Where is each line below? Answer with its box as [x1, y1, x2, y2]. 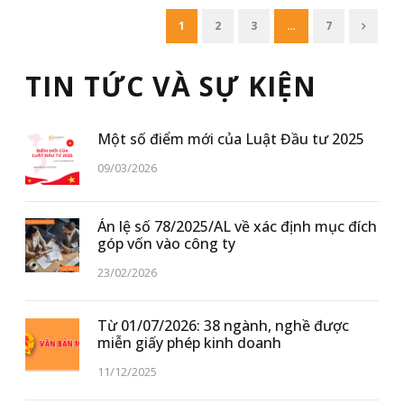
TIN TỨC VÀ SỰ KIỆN [25, 68, 317, 106]
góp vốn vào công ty [97, 234, 235, 254]
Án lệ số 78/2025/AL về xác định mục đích [97, 216, 377, 237]
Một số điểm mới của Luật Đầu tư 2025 [97, 129, 364, 150]
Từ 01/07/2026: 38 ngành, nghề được [97, 316, 349, 336]
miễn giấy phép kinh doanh [97, 333, 281, 353]
